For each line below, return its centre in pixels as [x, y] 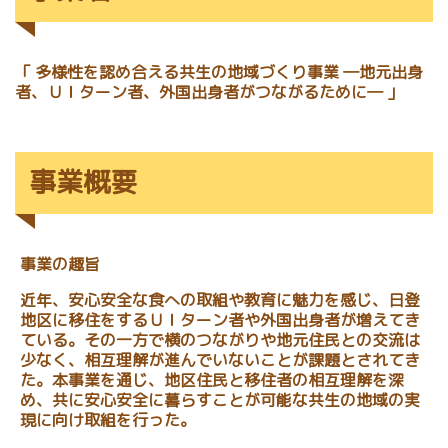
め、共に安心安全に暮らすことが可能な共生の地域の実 [220, 400]
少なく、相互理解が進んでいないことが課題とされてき [220, 360]
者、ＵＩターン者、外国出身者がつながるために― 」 [209, 91]
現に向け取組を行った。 [108, 420]
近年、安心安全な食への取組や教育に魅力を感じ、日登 [220, 300]
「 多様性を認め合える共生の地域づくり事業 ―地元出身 [219, 71]
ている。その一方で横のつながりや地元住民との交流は [220, 340]
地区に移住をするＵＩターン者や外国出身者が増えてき [220, 320]
